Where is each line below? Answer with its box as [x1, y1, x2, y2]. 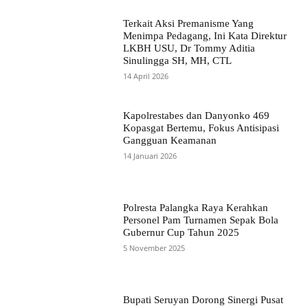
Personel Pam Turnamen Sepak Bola [122, 214, 278, 226]
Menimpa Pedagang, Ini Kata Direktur [122, 30, 287, 41]
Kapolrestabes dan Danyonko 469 [122, 109, 269, 121]
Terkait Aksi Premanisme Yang [122, 17, 254, 29]
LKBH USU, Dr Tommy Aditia [122, 42, 255, 54]
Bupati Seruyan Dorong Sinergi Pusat [122, 294, 283, 306]
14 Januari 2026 [122, 150, 177, 161]
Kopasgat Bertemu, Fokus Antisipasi [122, 122, 279, 133]
